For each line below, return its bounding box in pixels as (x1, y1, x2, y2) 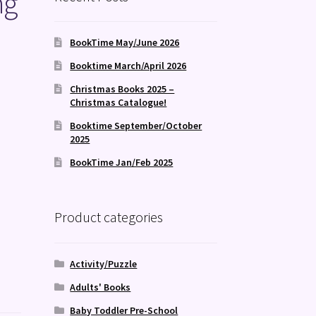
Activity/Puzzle (70, 257, 138, 270)
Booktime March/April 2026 (70, 59, 187, 73)
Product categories (54, 208, 163, 226)
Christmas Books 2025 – (70, 83, 175, 96)
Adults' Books (70, 280, 131, 293)
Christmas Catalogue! (70, 96, 167, 109)
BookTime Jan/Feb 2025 (70, 156, 174, 169)
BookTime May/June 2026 (70, 36, 180, 49)
